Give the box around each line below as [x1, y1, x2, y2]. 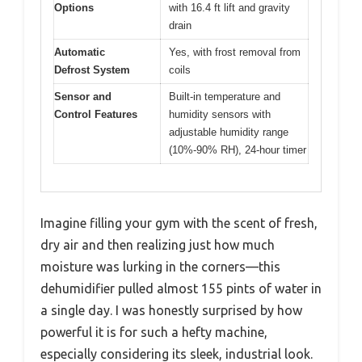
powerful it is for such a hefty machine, [40, 325, 267, 340]
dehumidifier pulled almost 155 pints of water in [40, 281, 322, 297]
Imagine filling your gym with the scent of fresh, [40, 216, 318, 231]
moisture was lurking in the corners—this [40, 259, 280, 275]
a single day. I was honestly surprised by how [40, 303, 302, 318]
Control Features [54, 107, 137, 120]
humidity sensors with [169, 107, 271, 120]
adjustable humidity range [169, 125, 288, 138]
